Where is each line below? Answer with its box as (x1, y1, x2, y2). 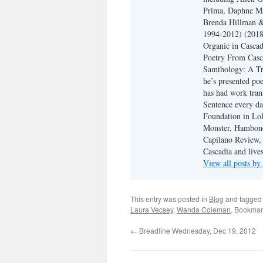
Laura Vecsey (130, 204, 173, 214)
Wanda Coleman (177, 204, 231, 214)
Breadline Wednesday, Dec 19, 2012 (137, 225, 256, 235)
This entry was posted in (130, 194, 209, 204)
